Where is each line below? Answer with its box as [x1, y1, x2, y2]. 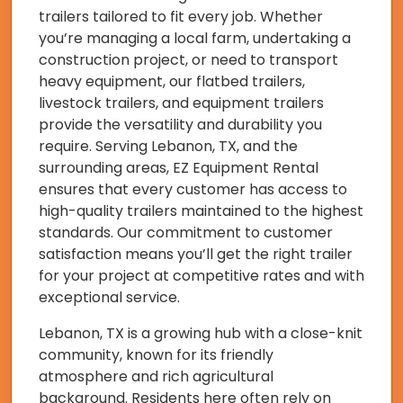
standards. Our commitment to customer [39, 222, 333, 243]
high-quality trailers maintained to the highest [39, 201, 363, 221]
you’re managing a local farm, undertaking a [39, 28, 351, 49]
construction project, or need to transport [39, 49, 338, 70]
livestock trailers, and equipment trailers [39, 93, 324, 113]
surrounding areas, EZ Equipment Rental [39, 157, 318, 178]
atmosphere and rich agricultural [39, 366, 273, 387]
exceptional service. [39, 287, 180, 308]
